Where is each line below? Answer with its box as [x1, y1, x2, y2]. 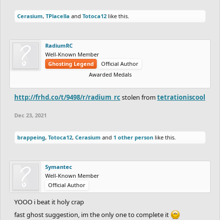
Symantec [45, 163, 72, 170]
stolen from [120, 92, 157, 102]
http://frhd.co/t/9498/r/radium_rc [14, 92, 120, 102]
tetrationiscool [157, 92, 205, 102]
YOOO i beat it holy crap [14, 197, 84, 206]
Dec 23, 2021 [14, 111, 47, 119]
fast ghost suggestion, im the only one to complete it [14, 210, 170, 219]
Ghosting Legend [48, 59, 94, 67]
